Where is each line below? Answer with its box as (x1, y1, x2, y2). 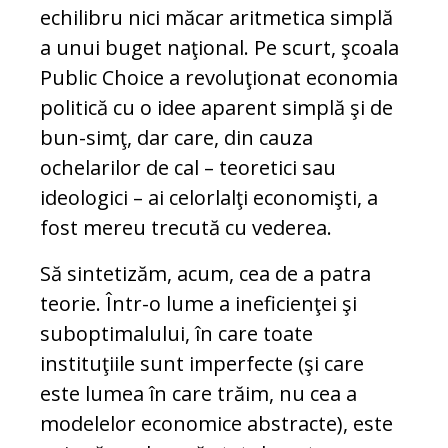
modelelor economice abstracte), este (40, 410, 393, 438)
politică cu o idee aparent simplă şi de (40, 94, 393, 122)
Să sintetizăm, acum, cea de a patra (40, 260, 371, 288)
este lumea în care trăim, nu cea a (40, 380, 357, 408)
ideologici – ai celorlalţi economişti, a (40, 184, 378, 212)
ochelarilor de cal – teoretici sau (40, 154, 336, 182)
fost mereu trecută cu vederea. (40, 214, 332, 242)
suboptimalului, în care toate (40, 320, 313, 348)
